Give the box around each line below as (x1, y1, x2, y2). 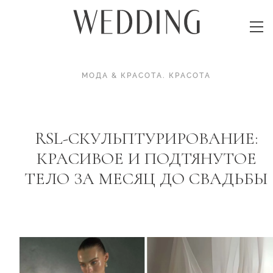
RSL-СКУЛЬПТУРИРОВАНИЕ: (35, 127, 258, 149)
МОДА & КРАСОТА (82, 71, 163, 80)
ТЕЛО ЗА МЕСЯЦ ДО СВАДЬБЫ (24, 168, 268, 189)
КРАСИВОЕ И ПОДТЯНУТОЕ (36, 147, 257, 169)
